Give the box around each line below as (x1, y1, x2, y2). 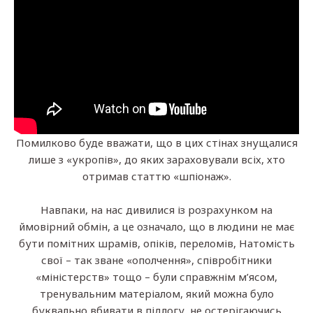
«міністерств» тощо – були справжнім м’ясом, (36, 269, 277, 284)
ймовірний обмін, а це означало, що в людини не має (18, 219, 295, 233)
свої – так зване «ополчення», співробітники (41, 252, 272, 267)
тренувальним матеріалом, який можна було (39, 286, 274, 300)
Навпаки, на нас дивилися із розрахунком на (41, 202, 272, 217)
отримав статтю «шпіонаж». (82, 168, 231, 183)
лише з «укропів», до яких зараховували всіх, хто (28, 152, 285, 166)
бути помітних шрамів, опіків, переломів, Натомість (18, 235, 295, 250)
